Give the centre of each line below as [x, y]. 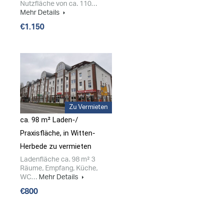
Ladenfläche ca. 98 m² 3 [58, 160]
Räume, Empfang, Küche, [59, 168]
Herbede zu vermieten [56, 147]
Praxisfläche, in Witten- [58, 133]
